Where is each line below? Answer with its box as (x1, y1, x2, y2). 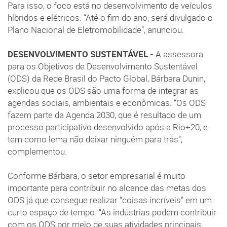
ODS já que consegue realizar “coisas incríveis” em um (8, 195, 212, 206)
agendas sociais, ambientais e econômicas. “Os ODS (8, 97, 206, 109)
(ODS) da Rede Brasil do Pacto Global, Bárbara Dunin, (8, 73, 205, 85)
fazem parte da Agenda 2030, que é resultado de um (8, 109, 201, 121)
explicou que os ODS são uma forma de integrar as (8, 85, 199, 97)
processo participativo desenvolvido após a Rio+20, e (8, 122, 208, 133)
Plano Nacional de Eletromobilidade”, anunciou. (8, 24, 184, 36)
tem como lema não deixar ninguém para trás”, (8, 134, 182, 145)
